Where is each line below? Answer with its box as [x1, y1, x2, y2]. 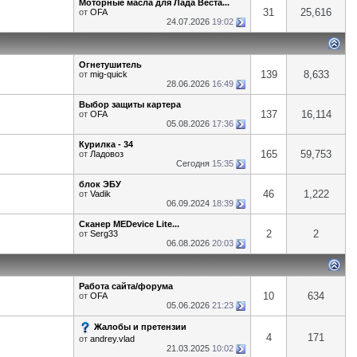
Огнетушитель [79, 60, 142, 69]
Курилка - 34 [79, 139, 133, 149]
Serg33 [90, 229, 118, 238]
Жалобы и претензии [94, 321, 186, 331]
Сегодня [176, 159, 212, 168]
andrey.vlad [90, 334, 135, 343]
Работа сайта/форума [79, 281, 173, 291]
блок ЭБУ [79, 179, 121, 189]
